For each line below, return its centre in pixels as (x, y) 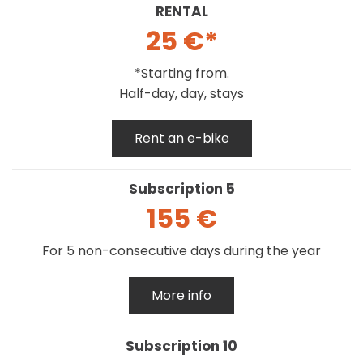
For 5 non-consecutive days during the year (181, 250)
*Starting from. (181, 73)
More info (181, 295)
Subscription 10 (181, 346)
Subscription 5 (181, 188)
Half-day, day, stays (181, 93)
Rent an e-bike (181, 138)
